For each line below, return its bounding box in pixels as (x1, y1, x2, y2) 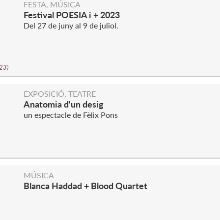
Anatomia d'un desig (24, 99, 104, 110)
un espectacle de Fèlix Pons (24, 110, 118, 119)
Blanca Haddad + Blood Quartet (24, 180, 147, 191)
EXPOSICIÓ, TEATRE (24, 89, 96, 98)
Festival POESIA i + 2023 (24, 9, 120, 20)
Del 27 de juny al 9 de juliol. (24, 21, 118, 30)
